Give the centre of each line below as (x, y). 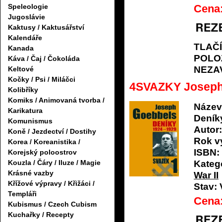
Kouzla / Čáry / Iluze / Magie (54, 163)
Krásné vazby (31, 173)
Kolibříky (23, 90)
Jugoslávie (27, 17)
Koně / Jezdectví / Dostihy (52, 132)
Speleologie (28, 7)
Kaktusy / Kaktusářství (46, 28)
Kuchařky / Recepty (41, 215)
